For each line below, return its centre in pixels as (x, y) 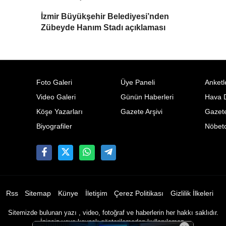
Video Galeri (56, 97)
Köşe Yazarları (60, 112)
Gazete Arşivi (141, 112)
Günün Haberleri (147, 97)
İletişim (96, 194)
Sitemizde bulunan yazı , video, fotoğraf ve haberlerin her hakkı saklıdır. (113, 213)
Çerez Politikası (139, 194)
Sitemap (38, 194)
